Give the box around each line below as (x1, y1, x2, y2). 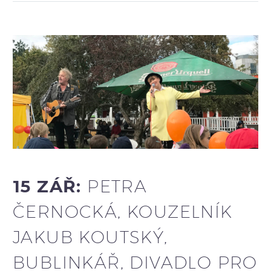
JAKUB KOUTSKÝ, (13, 227, 168, 247)
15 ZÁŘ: (13, 176, 88, 197)
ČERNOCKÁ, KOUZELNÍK (13, 201, 233, 222)
